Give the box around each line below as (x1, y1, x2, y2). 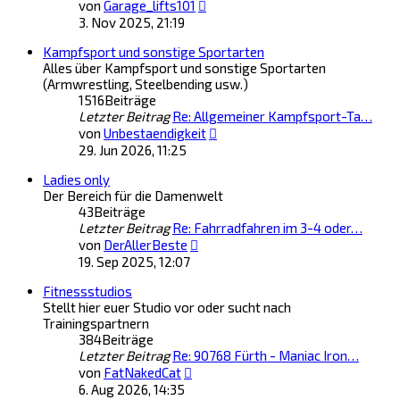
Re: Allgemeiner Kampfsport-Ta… (172, 108, 372, 124)
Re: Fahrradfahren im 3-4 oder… (172, 220, 362, 236)
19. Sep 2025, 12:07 (79, 254, 190, 270)
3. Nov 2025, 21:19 (79, 14, 185, 30)
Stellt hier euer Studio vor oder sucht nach (43, 299, 291, 315)
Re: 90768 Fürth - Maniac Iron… (172, 347, 359, 363)
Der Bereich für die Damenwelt (43, 187, 223, 204)
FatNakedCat (104, 364, 181, 380)
